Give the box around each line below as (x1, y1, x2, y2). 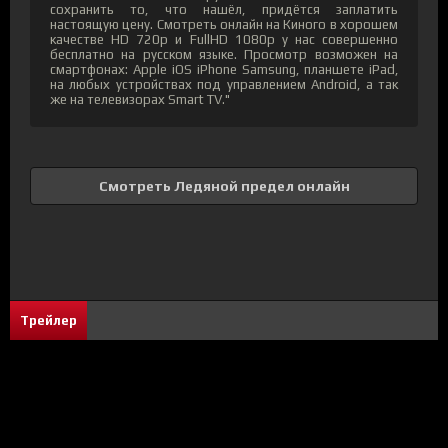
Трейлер (20, 312, 77, 328)
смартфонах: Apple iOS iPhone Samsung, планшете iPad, (50, 61, 398, 77)
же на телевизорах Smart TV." (50, 91, 230, 107)
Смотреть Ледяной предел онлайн (98, 177, 350, 194)
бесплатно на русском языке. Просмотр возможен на (50, 46, 398, 62)
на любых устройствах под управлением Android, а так (50, 76, 398, 92)
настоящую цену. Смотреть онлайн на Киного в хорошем (50, 16, 398, 32)
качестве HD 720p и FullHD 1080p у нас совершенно (50, 31, 398, 47)
